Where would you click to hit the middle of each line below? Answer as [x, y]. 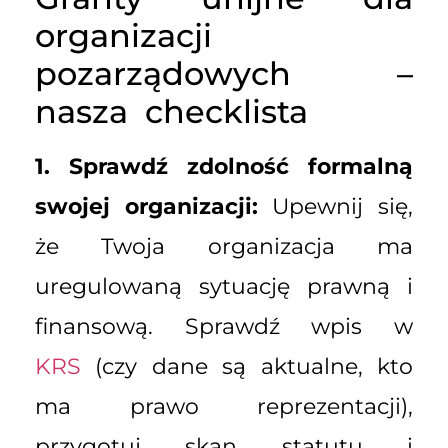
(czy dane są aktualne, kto [254, 367]
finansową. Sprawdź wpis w [224, 327]
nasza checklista [171, 112]
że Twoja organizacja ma [224, 247]
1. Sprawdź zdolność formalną [224, 167]
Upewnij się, [335, 207]
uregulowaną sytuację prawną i [224, 287]
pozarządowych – [224, 74]
